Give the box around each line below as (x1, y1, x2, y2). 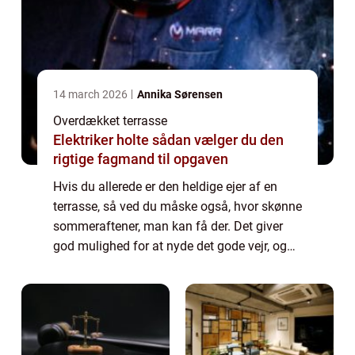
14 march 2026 (53, 88, 130, 101)
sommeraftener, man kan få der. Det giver (53, 219, 283, 235)
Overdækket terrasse (53, 113, 167, 129)
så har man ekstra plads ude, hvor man (53, 258, 270, 274)
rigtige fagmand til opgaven (53, 151, 228, 168)
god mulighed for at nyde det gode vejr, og (53, 239, 287, 254)
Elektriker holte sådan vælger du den (53, 132, 152, 149)
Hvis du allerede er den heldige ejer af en (53, 179, 277, 195)
